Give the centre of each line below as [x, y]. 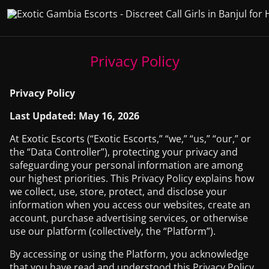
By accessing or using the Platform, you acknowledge [129, 254]
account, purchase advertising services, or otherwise [129, 218]
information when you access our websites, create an [130, 205]
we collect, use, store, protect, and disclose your [118, 192]
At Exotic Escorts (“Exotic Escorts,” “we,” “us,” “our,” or [130, 139]
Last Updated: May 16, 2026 [74, 116]
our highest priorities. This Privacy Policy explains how [132, 178]
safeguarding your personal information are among [126, 165]
